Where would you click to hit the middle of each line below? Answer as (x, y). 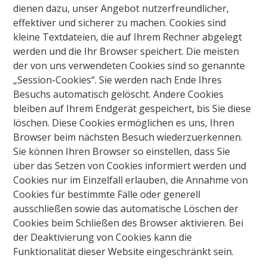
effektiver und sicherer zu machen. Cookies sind (120, 22)
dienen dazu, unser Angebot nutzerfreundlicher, (121, 8)
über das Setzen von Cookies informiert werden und (130, 165)
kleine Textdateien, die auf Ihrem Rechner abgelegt (128, 37)
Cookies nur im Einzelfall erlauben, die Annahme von (131, 180)
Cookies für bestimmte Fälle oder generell (107, 194)
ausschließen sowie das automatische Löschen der (126, 208)
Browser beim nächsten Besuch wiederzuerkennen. (128, 137)
